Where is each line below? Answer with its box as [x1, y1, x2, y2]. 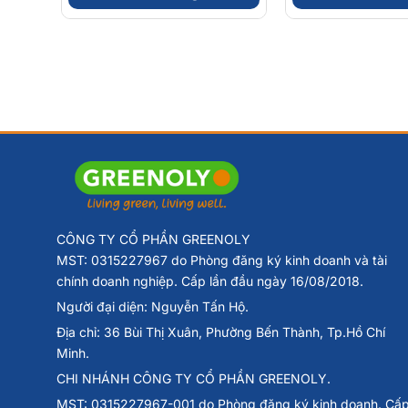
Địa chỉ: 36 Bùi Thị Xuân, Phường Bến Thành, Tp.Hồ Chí [56, 324, 385, 341]
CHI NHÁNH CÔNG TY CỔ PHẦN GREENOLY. [56, 371, 331, 387]
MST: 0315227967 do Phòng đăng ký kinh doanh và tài [56, 252, 387, 269]
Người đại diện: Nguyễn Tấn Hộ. [56, 299, 249, 315]
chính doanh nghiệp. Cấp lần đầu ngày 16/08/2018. [56, 273, 363, 290]
